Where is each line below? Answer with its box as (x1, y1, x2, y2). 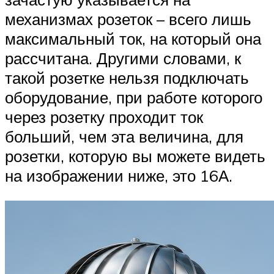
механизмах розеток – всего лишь (5, 9, 251, 29)
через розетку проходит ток (5, 106, 203, 127)
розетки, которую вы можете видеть (5, 146, 265, 166)
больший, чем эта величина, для (5, 126, 243, 146)
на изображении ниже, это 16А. (5, 165, 232, 185)
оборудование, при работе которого (5, 87, 262, 107)
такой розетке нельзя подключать (5, 67, 249, 87)
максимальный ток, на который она (5, 28, 261, 48)
